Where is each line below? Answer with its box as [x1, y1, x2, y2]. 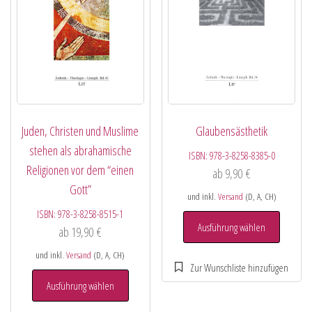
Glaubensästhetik [196, 123, 268, 140]
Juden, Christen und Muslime [22, 122, 139, 139]
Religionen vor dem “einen [26, 161, 134, 178]
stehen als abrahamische [29, 141, 132, 159]
